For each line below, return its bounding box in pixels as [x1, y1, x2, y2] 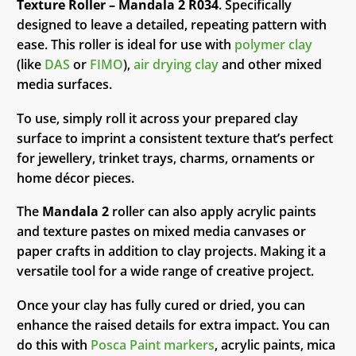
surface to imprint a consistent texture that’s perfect [17, 129, 333, 147]
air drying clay [133, 56, 219, 74]
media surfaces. [17, 75, 112, 94]
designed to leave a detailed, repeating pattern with [17, 16, 327, 34]
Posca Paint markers [91, 335, 215, 354]
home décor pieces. [17, 168, 134, 187]
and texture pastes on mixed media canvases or [17, 222, 306, 241]
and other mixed [219, 56, 322, 74]
